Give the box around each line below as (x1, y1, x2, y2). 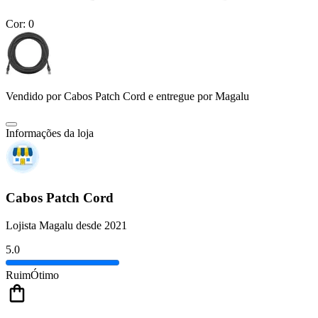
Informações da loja (6, 127, 94, 140)
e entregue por (146, 90, 212, 103)
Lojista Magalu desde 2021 (6, 219, 127, 231)
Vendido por (6, 90, 64, 103)
